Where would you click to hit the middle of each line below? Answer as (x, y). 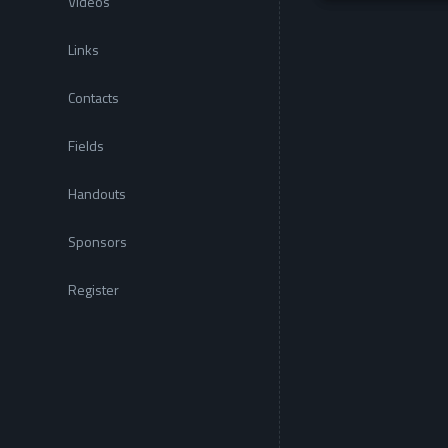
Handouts (97, 193)
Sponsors (97, 241)
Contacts (93, 97)
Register (93, 289)
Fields (86, 145)
